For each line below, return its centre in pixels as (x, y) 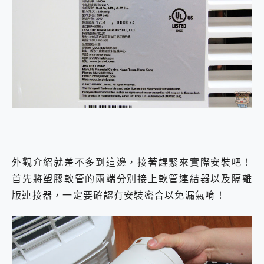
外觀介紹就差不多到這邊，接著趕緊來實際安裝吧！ (132, 162)
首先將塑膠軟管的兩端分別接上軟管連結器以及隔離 (132, 179)
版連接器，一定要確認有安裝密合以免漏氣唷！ (119, 195)
